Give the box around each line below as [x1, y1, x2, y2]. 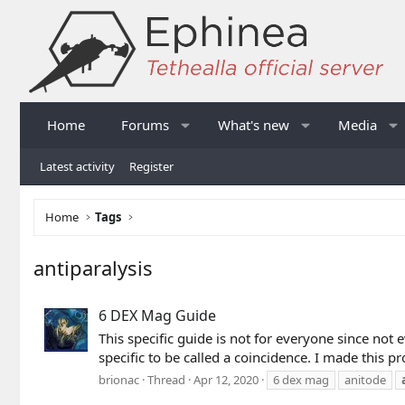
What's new [217, 115, 289, 134]
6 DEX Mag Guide [99, 306, 216, 326]
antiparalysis [33, 253, 153, 281]
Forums [121, 115, 169, 134]
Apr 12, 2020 [193, 371, 259, 388]
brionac [99, 371, 139, 388]
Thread [147, 371, 185, 388]
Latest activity [40, 157, 115, 174]
